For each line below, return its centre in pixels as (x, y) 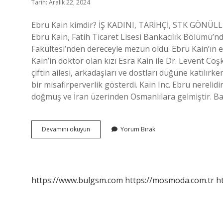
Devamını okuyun (66, 129)
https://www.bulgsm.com (77, 180)
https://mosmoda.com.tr (169, 180)
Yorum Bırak (138, 129)
